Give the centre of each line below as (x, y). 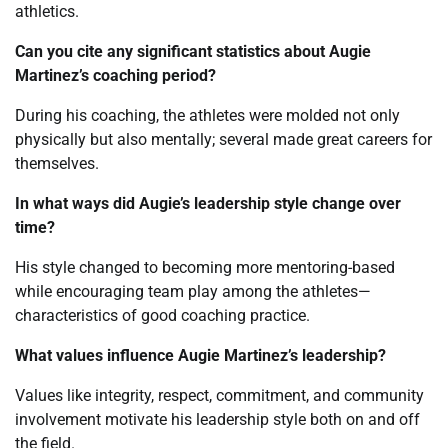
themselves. (57, 164)
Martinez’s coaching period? (115, 76)
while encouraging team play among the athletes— (193, 292)
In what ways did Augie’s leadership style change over (208, 204)
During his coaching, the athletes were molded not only (207, 116)
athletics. (47, 12)
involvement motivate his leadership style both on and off (217, 420)
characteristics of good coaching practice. (162, 316)
